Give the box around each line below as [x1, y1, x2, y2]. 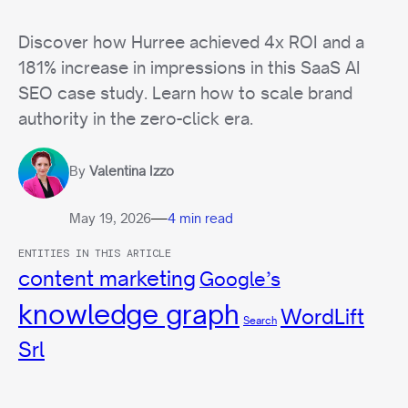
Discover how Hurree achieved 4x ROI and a [18, 30, 364, 53]
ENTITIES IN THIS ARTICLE [18, 245, 171, 260]
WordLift [280, 303, 364, 330]
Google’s [199, 267, 280, 291]
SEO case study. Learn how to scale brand [18, 81, 352, 104]
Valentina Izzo [89, 162, 174, 179]
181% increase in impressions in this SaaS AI [18, 56, 361, 78]
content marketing [18, 265, 196, 291]
